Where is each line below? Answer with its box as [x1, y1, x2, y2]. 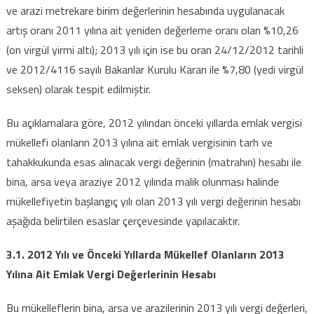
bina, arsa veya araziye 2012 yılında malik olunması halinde [6, 172, 279, 190]
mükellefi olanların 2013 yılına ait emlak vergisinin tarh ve [6, 133, 273, 151]
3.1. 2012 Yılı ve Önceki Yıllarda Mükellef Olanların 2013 [6, 245, 285, 263]
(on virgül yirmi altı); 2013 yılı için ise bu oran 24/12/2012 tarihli [6, 41, 303, 58]
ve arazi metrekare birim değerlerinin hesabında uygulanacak [6, 1, 285, 19]
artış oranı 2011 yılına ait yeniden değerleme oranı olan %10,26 [6, 21, 299, 39]
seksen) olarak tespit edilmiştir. [6, 80, 151, 97]
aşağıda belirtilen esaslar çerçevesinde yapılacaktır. [6, 212, 240, 229]
